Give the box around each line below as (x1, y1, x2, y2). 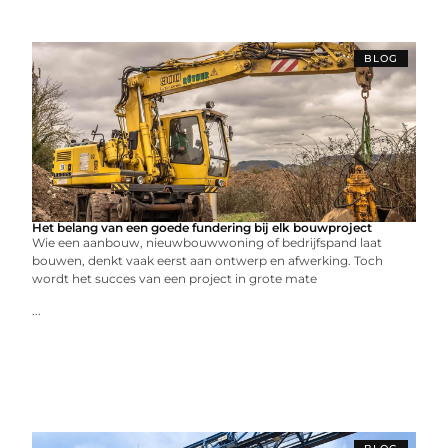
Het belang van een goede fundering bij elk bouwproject (32, 220, 373, 235)
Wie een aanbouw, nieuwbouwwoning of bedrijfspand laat (32, 235, 383, 250)
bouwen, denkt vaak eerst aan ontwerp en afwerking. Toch (32, 253, 384, 268)
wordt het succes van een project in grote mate (32, 271, 318, 286)
